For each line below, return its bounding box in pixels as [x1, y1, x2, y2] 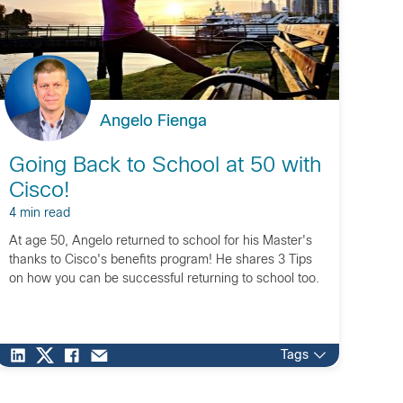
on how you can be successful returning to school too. [8, 273, 319, 285]
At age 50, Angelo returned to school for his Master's [8, 236, 312, 247]
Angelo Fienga [99, 114, 207, 130]
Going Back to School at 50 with [8, 157, 321, 176]
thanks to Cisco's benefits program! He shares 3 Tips [8, 255, 312, 266]
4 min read [8, 208, 70, 219]
